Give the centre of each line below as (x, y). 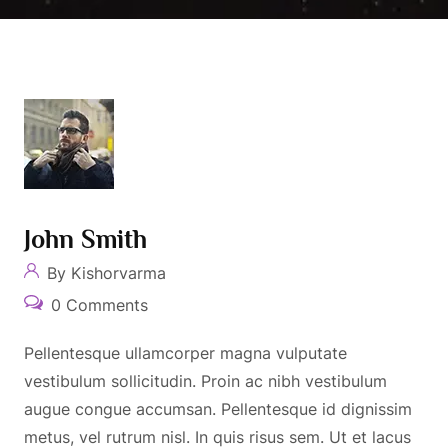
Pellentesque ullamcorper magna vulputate (185, 353)
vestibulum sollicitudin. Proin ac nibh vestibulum (205, 381)
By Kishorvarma (104, 273)
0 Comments (96, 305)
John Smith (85, 239)
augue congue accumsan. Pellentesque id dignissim (218, 409)
